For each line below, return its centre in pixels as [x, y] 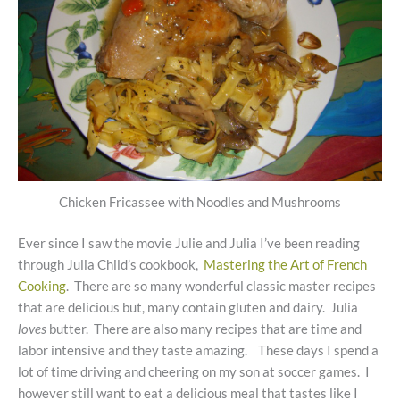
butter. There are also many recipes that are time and [205, 329]
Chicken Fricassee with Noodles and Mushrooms [200, 203]
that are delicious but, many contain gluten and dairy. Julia [188, 308]
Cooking [42, 287]
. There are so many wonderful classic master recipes [221, 287]
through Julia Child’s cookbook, [111, 265]
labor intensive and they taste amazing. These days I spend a [198, 351]
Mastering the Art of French [285, 265]
